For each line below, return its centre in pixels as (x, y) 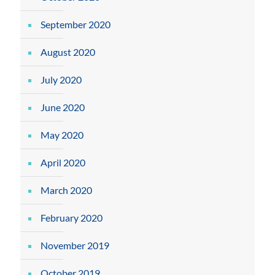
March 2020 (66, 190)
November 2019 (75, 245)
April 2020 (63, 162)
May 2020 (62, 135)
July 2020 (61, 79)
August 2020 (68, 52)
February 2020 (72, 218)
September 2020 (76, 24)
